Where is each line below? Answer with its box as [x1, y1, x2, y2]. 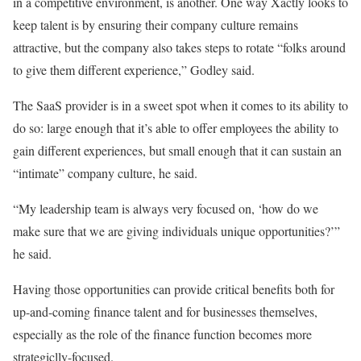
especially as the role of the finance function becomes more [13, 325, 312, 342]
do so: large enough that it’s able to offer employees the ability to [13, 118, 338, 136]
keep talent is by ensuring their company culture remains [13, 15, 298, 33]
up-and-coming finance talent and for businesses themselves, [13, 302, 317, 320]
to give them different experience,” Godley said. [13, 60, 262, 78]
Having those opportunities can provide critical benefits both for [13, 280, 334, 297]
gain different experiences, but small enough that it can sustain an [13, 141, 342, 159]
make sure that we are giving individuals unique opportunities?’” [13, 222, 340, 239]
